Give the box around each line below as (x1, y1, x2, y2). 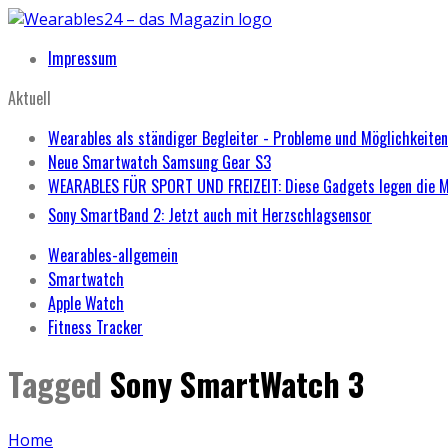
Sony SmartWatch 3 (110, 360, 364, 408)
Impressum (48, 46, 117, 70)
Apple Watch (48, 291, 124, 315)
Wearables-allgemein (48, 243, 178, 267)
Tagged (8, 360, 110, 408)
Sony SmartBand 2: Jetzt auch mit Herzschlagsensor (48, 203, 372, 227)
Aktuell (8, 86, 51, 110)
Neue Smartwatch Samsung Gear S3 (48, 150, 271, 174)
